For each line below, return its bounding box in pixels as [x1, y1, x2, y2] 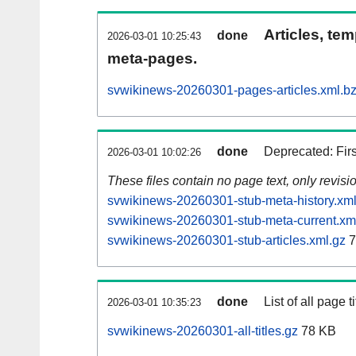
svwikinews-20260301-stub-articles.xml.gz [107, 234, 346, 248]
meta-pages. [107, 50, 197, 68]
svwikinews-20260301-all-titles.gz [107, 324, 298, 339]
